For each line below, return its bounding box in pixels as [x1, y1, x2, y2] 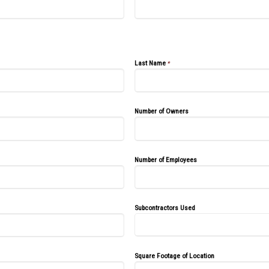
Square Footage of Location [134, 252, 214, 260]
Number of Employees [134, 155, 197, 164]
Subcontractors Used [134, 203, 195, 212]
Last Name [134, 59, 166, 67]
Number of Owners [134, 107, 189, 116]
